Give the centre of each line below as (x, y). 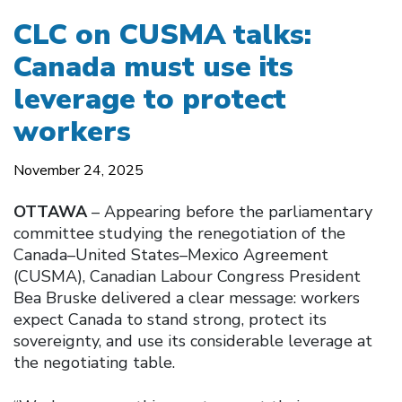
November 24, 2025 (79, 170)
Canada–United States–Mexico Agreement (171, 254)
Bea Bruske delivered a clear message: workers (187, 297)
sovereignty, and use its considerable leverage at (193, 341)
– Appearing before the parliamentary (232, 211)
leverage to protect (150, 99)
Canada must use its (153, 66)
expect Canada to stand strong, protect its (170, 319)
